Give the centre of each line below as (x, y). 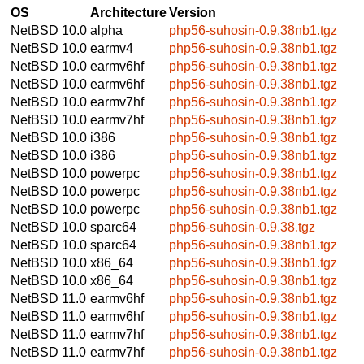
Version (193, 12)
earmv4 (112, 48)
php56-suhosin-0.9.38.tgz (242, 227)
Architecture (128, 12)
